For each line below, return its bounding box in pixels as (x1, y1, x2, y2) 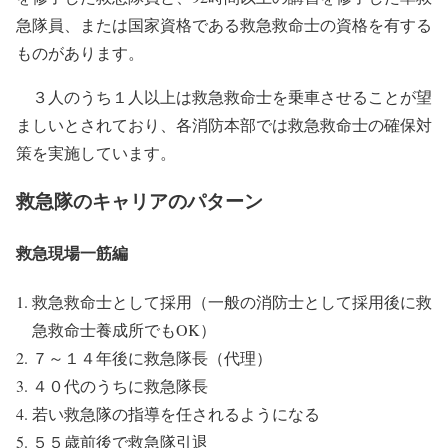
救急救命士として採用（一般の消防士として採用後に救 (32, 290, 432, 312)
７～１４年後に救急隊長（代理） (32, 346, 272, 368)
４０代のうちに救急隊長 (32, 374, 208, 396)
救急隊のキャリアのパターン (16, 187, 263, 215)
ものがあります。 (16, 41, 144, 63)
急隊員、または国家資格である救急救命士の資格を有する (16, 13, 432, 35)
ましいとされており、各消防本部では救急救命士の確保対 (16, 113, 432, 135)
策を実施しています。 (16, 141, 176, 163)
